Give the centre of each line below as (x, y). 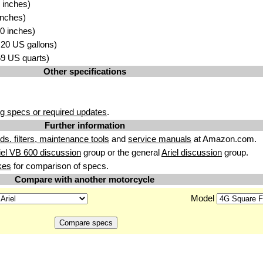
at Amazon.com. (224, 139)
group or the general (121, 152)
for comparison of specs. (60, 166)
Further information (85, 125)
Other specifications (85, 71)
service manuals (160, 139)
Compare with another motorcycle (85, 179)
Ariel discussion (192, 152)
